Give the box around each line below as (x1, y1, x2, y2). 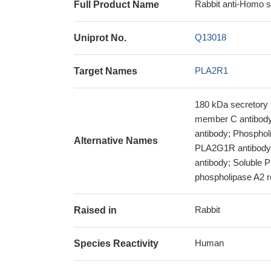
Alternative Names (74, 135, 158, 146)
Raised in (74, 205, 117, 215)
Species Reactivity (74, 238, 158, 249)
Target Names (74, 66, 137, 76)
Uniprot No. (74, 33, 126, 43)
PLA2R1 (195, 65, 228, 76)
